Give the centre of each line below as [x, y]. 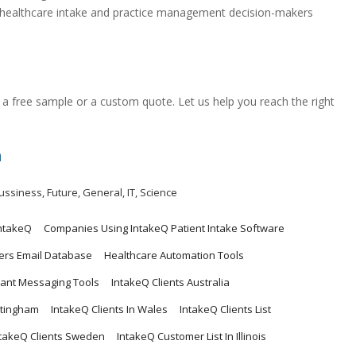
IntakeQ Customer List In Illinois [192, 337]
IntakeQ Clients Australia [170, 282]
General [103, 193]
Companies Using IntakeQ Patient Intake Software [164, 228]
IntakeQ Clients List [225, 310]
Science [159, 193]
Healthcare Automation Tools [174, 255]
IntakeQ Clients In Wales [109, 310]
